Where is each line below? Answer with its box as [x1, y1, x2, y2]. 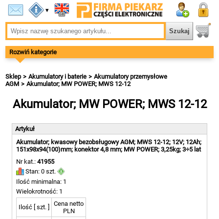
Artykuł [14, 125, 36, 132]
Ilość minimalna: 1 [16, 178, 66, 186]
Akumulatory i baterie [28, 73, 87, 80]
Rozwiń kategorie [9, 48, 57, 56]
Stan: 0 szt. [24, 168, 57, 175]
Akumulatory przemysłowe [94, 73, 168, 80]
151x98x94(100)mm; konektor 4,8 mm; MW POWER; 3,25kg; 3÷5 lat [16, 146, 201, 153]
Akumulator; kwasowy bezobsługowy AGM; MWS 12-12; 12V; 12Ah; [16, 138, 201, 146]
